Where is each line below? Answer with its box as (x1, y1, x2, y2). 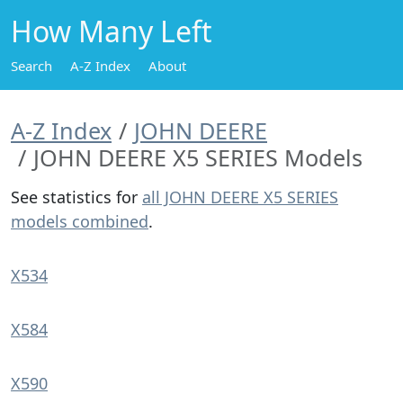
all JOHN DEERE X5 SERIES (142, 186, 338, 208)
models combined (11, 210, 148, 232)
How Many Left (11, 12, 212, 50)
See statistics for (11, 186, 142, 208)
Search (11, 57, 52, 75)
